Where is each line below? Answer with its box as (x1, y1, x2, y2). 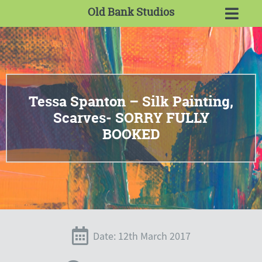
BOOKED (102, 125, 160, 144)
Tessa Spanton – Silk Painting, (29, 92, 233, 111)
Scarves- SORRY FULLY (53, 108, 209, 127)
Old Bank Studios (88, 5, 174, 20)
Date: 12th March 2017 (92, 230, 191, 243)
